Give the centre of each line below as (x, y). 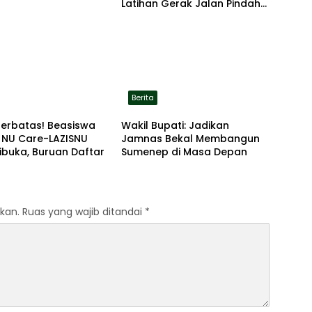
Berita (142, 98)
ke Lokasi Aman (160, 17)
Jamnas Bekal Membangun (190, 139)
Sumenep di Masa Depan (184, 152)
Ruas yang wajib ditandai (84, 212)
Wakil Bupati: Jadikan (175, 126)
